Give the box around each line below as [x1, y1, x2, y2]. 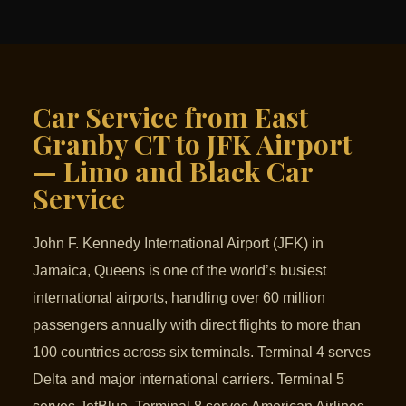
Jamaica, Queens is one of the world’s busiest [33, 263, 326, 279]
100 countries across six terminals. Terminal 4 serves [33, 344, 371, 361]
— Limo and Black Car [33, 153, 313, 190]
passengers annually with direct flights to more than [33, 317, 361, 333]
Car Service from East [33, 99, 308, 136]
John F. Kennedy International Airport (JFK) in [33, 236, 324, 252]
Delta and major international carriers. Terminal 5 [33, 372, 344, 388]
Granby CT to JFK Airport [33, 126, 352, 163]
